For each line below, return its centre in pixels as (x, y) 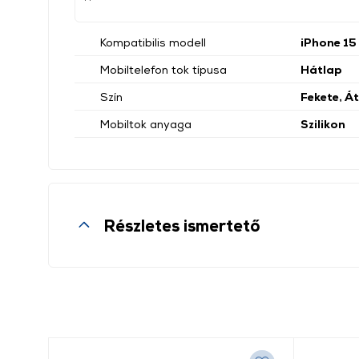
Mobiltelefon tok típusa (163, 69)
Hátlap (321, 69)
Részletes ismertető (182, 225)
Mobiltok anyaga (146, 124)
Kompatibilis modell (153, 42)
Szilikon (323, 124)
